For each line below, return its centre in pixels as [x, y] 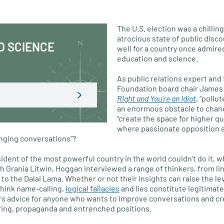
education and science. [157, 58]
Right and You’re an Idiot [156, 98]
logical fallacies [92, 188]
